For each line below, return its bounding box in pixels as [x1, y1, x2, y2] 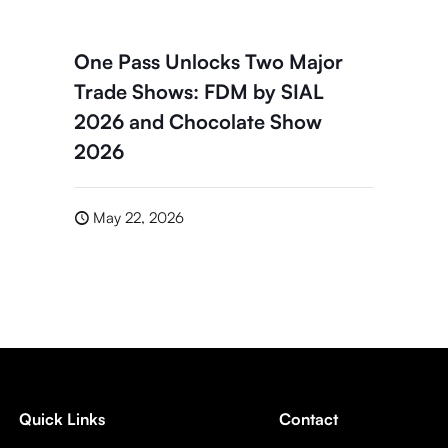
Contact [279, 408, 339, 429]
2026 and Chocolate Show [74, 108, 323, 134]
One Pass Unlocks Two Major [74, 48, 344, 74]
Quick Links [19, 408, 106, 429]
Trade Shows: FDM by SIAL [74, 78, 325, 104]
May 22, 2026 [93, 207, 185, 227]
